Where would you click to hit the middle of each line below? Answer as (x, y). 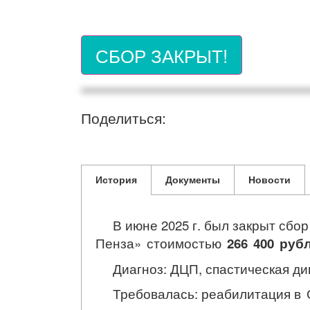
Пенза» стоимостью (161, 243)
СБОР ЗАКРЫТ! (162, 55)
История (116, 179)
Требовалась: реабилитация (195, 293)
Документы (193, 179)
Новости (270, 179)
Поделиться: (124, 118)
